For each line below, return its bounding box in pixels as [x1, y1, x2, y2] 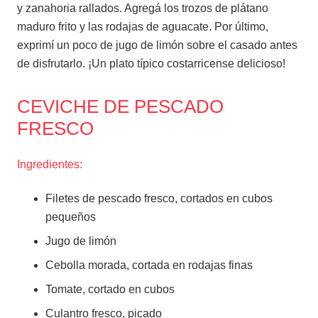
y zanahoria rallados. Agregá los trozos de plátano [17, 1, 268, 14]
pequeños [45, 210, 96, 223]
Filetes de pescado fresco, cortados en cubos [45, 192, 273, 204]
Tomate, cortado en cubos [45, 283, 175, 295]
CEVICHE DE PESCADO [17, 95, 224, 117]
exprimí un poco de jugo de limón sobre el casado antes [17, 38, 297, 51]
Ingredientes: [17, 158, 82, 170]
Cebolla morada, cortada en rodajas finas [45, 258, 253, 271]
